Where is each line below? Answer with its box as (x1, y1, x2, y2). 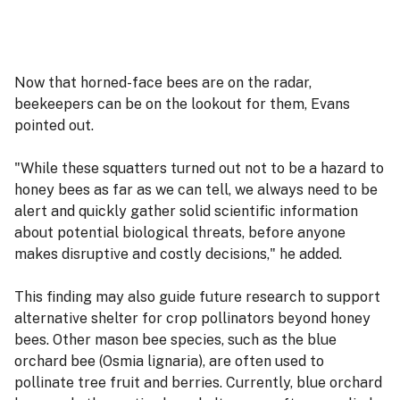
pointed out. (14, 116, 94, 134)
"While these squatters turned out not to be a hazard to (14, 159, 384, 177)
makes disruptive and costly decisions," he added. (14, 245, 342, 262)
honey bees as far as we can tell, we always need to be (14, 180, 378, 198)
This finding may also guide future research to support (14, 287, 380, 305)
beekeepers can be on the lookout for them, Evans (14, 95, 350, 112)
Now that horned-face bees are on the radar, (14, 73, 312, 91)
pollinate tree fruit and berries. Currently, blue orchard (14, 373, 382, 391)
